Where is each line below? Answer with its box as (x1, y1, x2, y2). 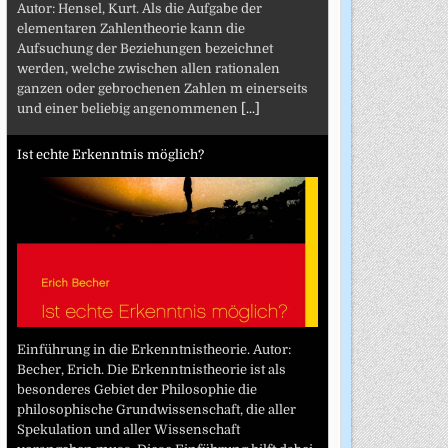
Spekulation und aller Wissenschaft (16, 421, 240, 437)
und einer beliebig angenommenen (16, 100, 241, 116)
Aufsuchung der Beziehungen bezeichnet (16, 40, 273, 56)
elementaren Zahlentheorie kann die (16, 20, 245, 36)
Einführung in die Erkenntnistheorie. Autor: (16, 341, 291, 357)
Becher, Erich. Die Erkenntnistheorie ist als (16, 361, 286, 377)
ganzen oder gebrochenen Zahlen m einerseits (16, 80, 308, 96)
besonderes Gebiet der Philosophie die (16, 381, 257, 397)
